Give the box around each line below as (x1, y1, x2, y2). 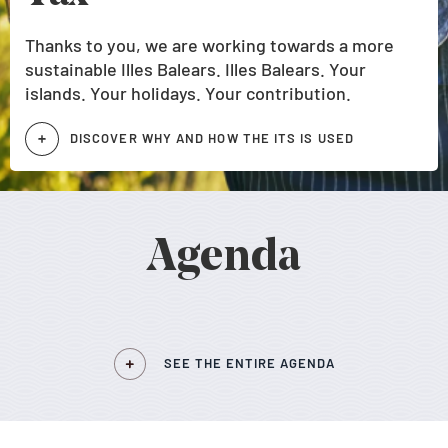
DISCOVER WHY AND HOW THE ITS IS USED (70, 130, 354, 146)
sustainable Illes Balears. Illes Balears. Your (25, 58, 366, 80)
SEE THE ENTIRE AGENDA (163, 355, 335, 371)
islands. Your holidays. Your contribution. (25, 82, 351, 104)
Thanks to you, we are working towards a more (25, 34, 394, 56)
